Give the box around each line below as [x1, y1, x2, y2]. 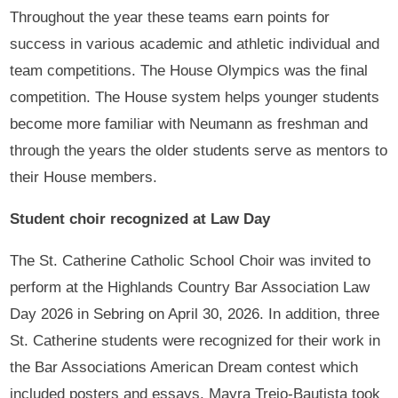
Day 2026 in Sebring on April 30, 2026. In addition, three [10, 305, 380, 322]
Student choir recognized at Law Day [10, 210, 271, 227]
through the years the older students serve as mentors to [10, 141, 388, 159]
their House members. [10, 168, 158, 186]
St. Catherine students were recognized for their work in [10, 331, 381, 349]
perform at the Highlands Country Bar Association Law [10, 278, 370, 296]
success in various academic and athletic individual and [10, 35, 380, 52]
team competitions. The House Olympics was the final [10, 61, 369, 79]
